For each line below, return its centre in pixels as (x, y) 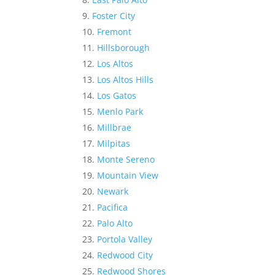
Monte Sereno (126, 160)
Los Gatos (117, 96)
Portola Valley (125, 239)
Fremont (114, 32)
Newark (113, 192)
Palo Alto (115, 223)
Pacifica (113, 207)
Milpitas (114, 144)
